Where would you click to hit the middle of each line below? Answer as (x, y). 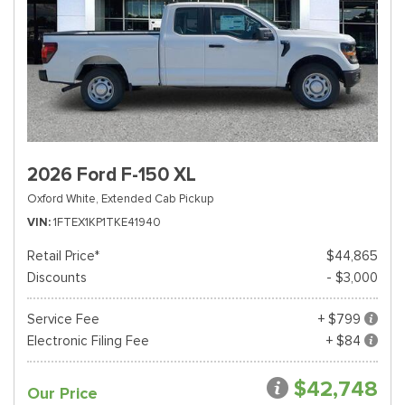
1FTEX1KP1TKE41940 (107, 222)
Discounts (57, 278)
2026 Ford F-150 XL (112, 174)
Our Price (62, 393)
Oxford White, (63, 198)
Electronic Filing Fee (88, 341)
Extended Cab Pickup (157, 198)
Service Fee (63, 319)
